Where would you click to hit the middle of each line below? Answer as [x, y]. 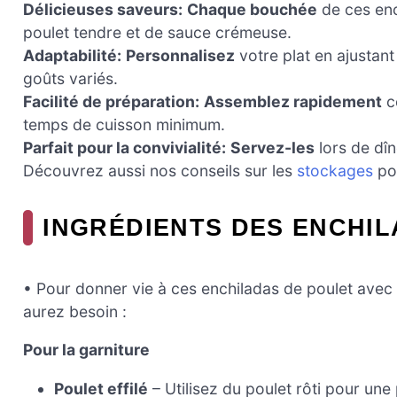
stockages [335, 171]
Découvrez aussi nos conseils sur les [160, 171]
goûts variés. [70, 79]
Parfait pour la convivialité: [125, 148]
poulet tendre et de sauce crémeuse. [157, 33]
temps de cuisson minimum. [124, 125]
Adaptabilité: [72, 56]
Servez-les [272, 148]
